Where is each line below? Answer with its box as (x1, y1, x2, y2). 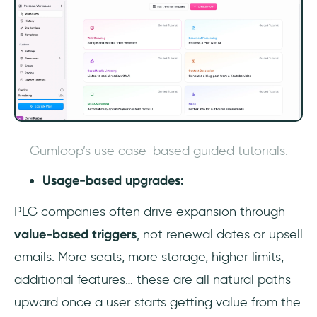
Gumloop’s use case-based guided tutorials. (29, 143, 288, 158)
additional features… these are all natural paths (14, 272, 291, 287)
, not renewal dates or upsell (137, 226, 303, 242)
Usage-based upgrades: (42, 173, 184, 188)
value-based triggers (14, 226, 137, 242)
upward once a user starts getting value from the (14, 294, 301, 310)
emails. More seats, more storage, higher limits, (14, 249, 284, 265)
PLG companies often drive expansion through (14, 204, 285, 219)
